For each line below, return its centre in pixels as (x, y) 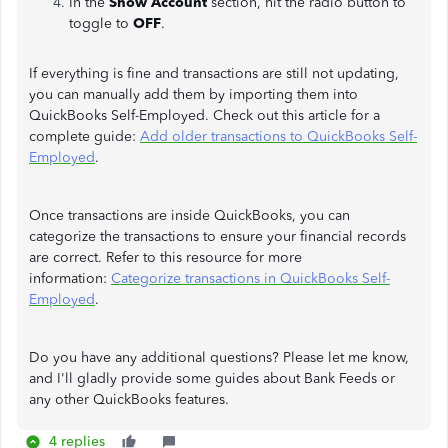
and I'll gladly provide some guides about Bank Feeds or (212, 378)
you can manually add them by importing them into (193, 94)
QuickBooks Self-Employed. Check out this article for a (204, 115)
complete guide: (84, 136)
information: (70, 278)
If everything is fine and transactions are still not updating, (214, 73)
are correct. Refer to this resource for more (165, 257)
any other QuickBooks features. (129, 399)
